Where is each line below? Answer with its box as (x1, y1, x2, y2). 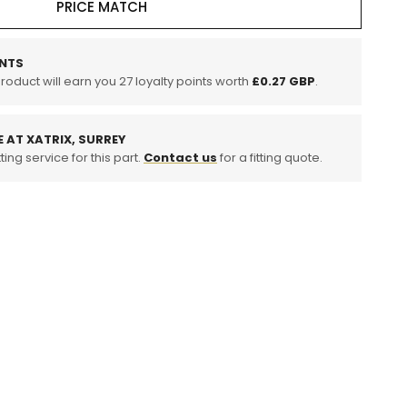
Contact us (144, 148, 217, 166)
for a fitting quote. (217, 148, 323, 166)
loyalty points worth (133, 72, 252, 90)
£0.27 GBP (252, 72, 315, 90)
